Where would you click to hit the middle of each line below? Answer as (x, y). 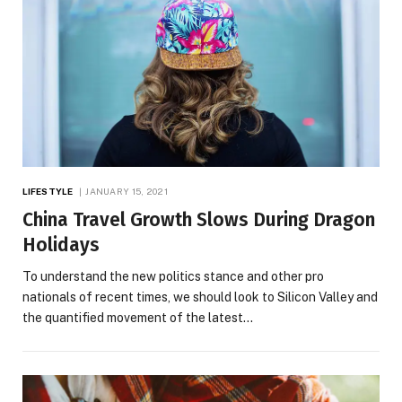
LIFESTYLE (48, 192)
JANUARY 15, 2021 (127, 192)
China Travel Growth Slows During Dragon (199, 220)
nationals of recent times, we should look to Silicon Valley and (200, 297)
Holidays (61, 245)
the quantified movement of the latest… (138, 318)
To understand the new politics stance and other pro (173, 277)
